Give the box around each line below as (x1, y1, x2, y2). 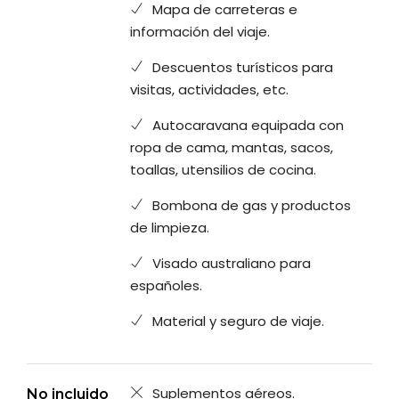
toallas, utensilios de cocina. (130, 160, 317, 180)
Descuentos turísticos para (152, 58, 334, 77)
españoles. (130, 276, 203, 296)
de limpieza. (130, 218, 210, 238)
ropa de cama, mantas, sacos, (130, 138, 334, 158)
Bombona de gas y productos (152, 196, 352, 216)
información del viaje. (130, 22, 271, 42)
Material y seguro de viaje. (152, 312, 325, 331)
